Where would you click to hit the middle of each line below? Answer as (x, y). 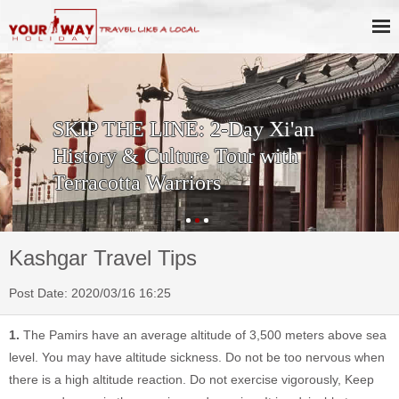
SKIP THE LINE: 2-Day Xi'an (171, 129)
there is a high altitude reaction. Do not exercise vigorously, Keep (191, 379)
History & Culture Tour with (163, 156)
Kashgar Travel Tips (103, 258)
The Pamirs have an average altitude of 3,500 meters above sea (203, 335)
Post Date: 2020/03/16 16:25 (90, 293)
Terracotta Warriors (124, 183)
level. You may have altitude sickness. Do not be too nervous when (197, 357)
